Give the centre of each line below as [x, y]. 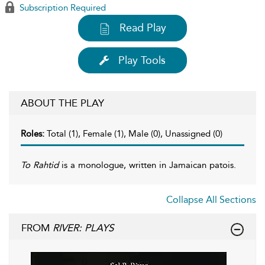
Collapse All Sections [211, 199]
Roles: [34, 133]
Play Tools [142, 60]
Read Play [143, 28]
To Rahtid [40, 165]
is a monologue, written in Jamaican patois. [147, 165]
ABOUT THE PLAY [62, 103]
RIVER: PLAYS [83, 227]
